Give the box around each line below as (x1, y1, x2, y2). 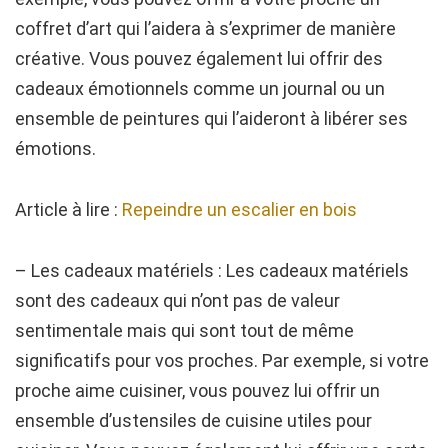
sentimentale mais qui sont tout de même (15, 320, 354, 342)
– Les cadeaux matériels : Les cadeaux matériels (15, 260, 409, 282)
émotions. (15, 138, 96, 160)
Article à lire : (15, 199, 122, 221)
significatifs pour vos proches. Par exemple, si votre (15, 350, 429, 372)
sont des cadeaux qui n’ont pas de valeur (15, 290, 340, 312)
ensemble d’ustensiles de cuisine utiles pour (15, 410, 372, 432)
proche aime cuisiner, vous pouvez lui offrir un (15, 380, 380, 402)
